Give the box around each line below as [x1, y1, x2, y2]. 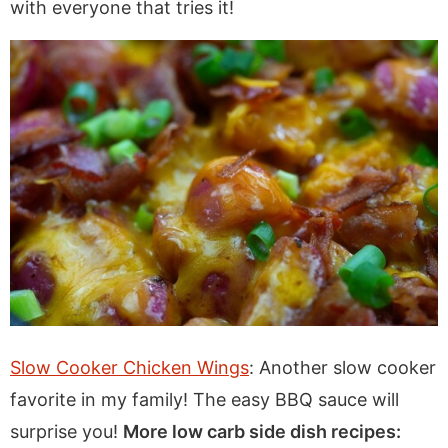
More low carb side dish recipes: [123, 420, 405, 442]
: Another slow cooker [249, 356, 436, 378]
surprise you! [10, 420, 123, 442]
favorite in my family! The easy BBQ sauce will [10, 388, 399, 410]
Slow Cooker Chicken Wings [10, 356, 249, 378]
